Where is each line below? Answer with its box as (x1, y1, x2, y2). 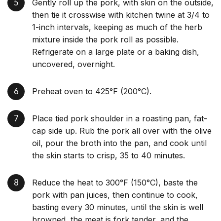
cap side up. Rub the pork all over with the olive (32, 125, 212, 136)
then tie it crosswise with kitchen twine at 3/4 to (32, 9, 210, 20)
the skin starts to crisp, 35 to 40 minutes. (32, 150, 185, 160)
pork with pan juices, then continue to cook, (32, 189, 198, 200)
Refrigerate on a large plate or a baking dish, (32, 46, 199, 57)
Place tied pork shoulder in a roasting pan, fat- (32, 113, 207, 123)
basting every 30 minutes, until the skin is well (32, 202, 203, 212)
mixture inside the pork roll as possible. (32, 34, 179, 44)
